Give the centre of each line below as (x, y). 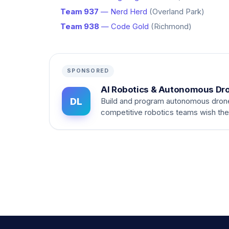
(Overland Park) (177, 12)
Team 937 (79, 12)
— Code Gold (124, 27)
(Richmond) (171, 27)
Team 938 (80, 27)
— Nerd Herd (123, 12)
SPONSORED (88, 71)
